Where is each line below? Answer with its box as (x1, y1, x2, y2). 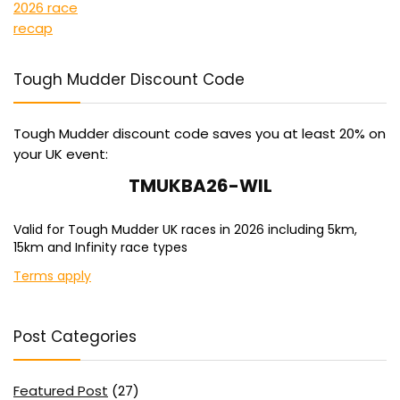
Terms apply (13, 266, 91, 285)
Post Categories (13, 325, 137, 347)
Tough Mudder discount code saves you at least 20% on (13, 123, 386, 143)
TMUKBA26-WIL (128, 172, 272, 198)
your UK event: (13, 144, 108, 163)
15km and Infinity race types (13, 237, 187, 256)
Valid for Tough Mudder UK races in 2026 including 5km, (13, 220, 357, 238)
